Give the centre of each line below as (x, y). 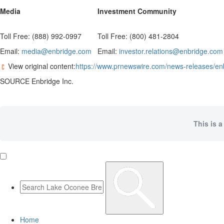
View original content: (41, 66)
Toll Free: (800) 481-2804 (138, 36)
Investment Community (137, 11)
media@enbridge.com (56, 51)
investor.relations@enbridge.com (171, 51)
